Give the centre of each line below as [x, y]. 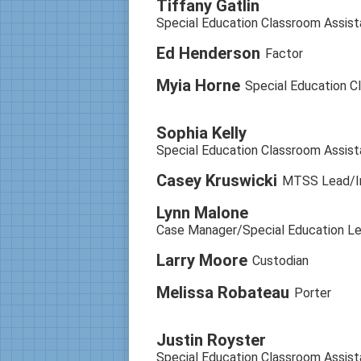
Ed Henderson [208, 54]
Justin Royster [211, 340]
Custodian [280, 260]
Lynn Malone [202, 213]
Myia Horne [198, 86]
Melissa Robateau [222, 293]
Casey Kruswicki [216, 181]
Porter [312, 293]
